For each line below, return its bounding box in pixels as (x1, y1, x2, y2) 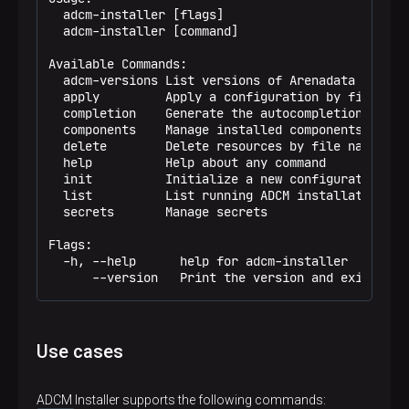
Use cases (37, 341, 123, 362)
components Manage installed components (48, 121, 362, 138)
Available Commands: (48, 56, 187, 72)
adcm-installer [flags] (48, 6, 224, 23)
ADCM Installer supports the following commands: (37, 393, 326, 407)
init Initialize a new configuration (48, 171, 384, 187)
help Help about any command (48, 154, 326, 171)
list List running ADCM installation (48, 187, 384, 204)
